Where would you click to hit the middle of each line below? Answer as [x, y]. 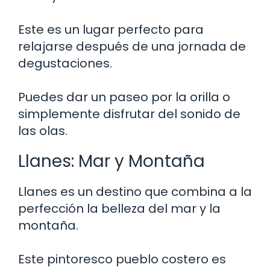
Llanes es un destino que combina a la [135, 191]
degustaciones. [65, 63]
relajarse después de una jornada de [132, 46]
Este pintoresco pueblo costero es [122, 259]
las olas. [43, 130]
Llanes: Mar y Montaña [111, 161]
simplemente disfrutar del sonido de [129, 114]
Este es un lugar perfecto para [111, 29]
